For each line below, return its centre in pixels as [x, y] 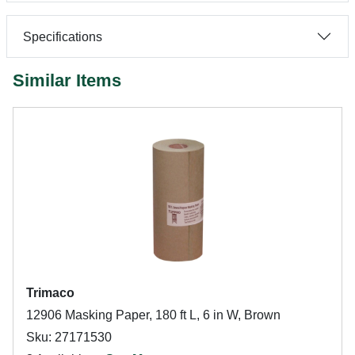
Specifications [63, 36]
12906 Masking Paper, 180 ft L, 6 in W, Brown [153, 315]
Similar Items [67, 80]
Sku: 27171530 [69, 337]
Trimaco [50, 293]
